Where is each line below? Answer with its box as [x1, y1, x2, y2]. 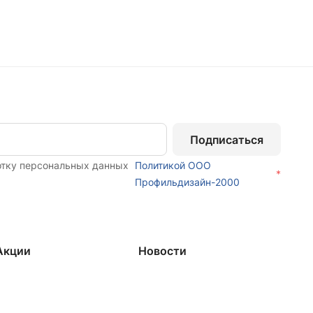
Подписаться [190, 132, 263, 147]
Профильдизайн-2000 [134, 176, 240, 189]
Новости [138, 244, 187, 259]
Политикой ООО [134, 159, 211, 172]
